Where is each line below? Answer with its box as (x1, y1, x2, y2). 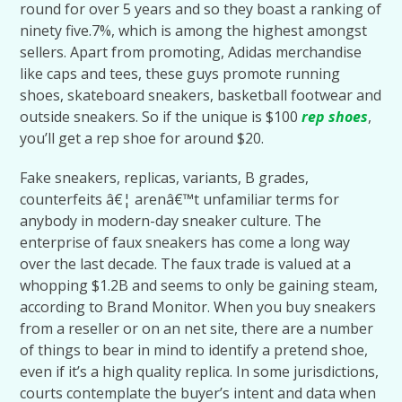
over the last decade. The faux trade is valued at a (20, 254, 352, 274)
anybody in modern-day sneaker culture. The (20, 211, 322, 231)
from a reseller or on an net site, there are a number (20, 319, 374, 338)
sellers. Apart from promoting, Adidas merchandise (20, 42, 363, 62)
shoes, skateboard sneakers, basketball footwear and (20, 85, 382, 105)
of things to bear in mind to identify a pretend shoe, (20, 340, 369, 360)
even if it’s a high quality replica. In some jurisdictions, (20, 362, 380, 381)
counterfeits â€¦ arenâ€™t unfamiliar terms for (20, 189, 340, 209)
